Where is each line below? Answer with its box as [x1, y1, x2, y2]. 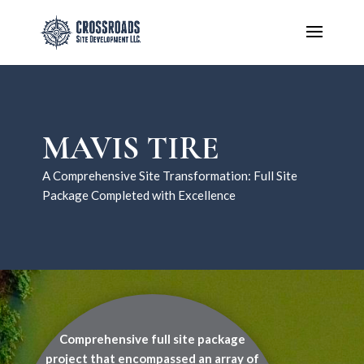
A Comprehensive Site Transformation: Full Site [41, 168, 297, 183]
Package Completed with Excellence [41, 188, 236, 202]
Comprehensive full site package [59, 331, 245, 346]
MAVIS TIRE [41, 128, 219, 167]
